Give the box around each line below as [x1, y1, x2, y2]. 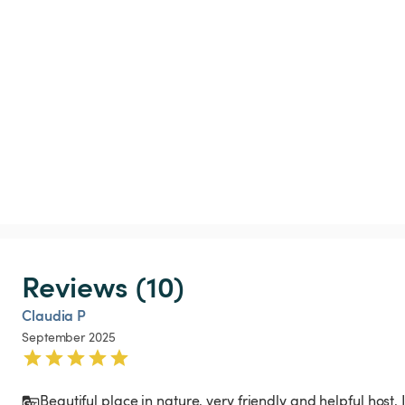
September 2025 [22, 327, 116, 345]
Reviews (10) [22, 264, 184, 306]
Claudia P [22, 304, 87, 325]
